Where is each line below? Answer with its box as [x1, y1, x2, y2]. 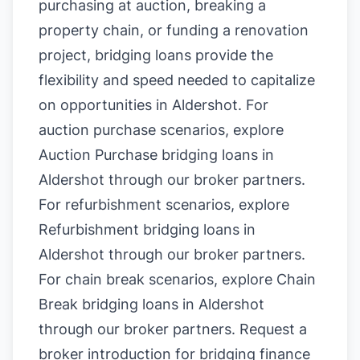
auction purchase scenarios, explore [39, 121, 284, 138]
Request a [239, 321, 307, 337]
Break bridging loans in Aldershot [39, 296, 264, 313]
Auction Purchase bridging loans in [39, 146, 274, 163]
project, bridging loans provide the [39, 47, 273, 63]
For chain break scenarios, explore [39, 271, 276, 288]
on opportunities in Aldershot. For [39, 96, 268, 113]
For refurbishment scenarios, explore [39, 196, 289, 213]
